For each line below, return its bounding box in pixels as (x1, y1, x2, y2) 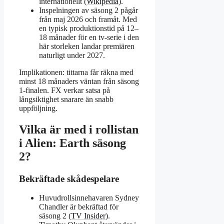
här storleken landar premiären (39, 41, 134, 50)
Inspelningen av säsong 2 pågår (39, 5, 138, 14)
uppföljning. (19, 103, 57, 112)
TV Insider (71, 211, 105, 220)
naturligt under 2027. (39, 50, 105, 59)
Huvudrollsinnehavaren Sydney (39, 193, 139, 202)
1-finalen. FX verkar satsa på (19, 85, 110, 94)
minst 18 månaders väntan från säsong (19, 76, 139, 85)
